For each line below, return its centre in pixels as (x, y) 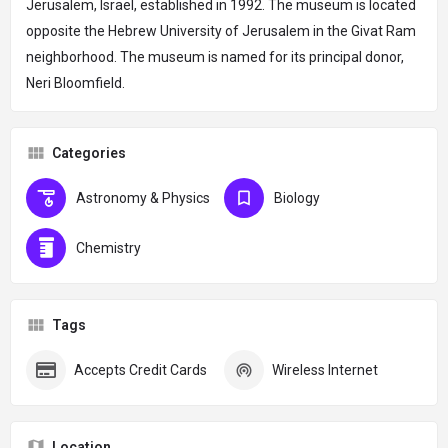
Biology (297, 197)
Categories (89, 152)
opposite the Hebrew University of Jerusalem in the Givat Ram (221, 30)
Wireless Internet (325, 369)
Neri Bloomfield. (75, 82)
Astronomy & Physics (143, 197)
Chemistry (108, 247)
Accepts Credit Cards (140, 369)
